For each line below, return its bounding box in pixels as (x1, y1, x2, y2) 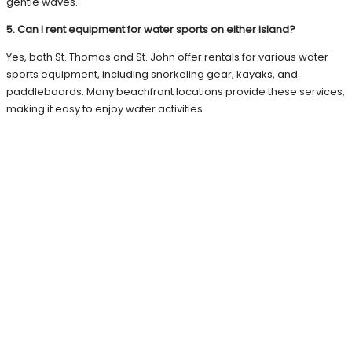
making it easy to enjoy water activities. (6, 101, 205, 117)
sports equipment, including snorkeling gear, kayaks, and (6, 67, 298, 82)
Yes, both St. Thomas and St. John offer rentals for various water (6, 49, 328, 65)
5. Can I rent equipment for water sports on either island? (6, 22, 295, 38)
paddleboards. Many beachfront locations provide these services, (6, 84, 345, 100)
